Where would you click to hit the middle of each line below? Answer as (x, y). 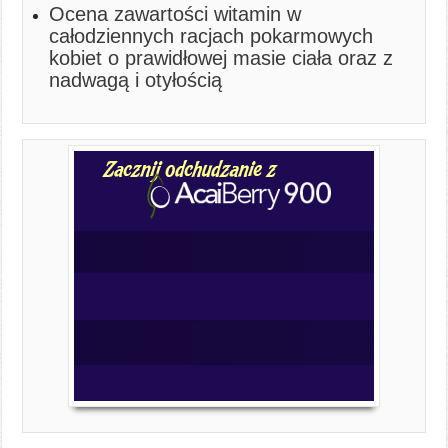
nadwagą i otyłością (136, 80)
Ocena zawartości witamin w (175, 14)
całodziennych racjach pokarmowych (211, 36)
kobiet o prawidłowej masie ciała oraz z (221, 58)
